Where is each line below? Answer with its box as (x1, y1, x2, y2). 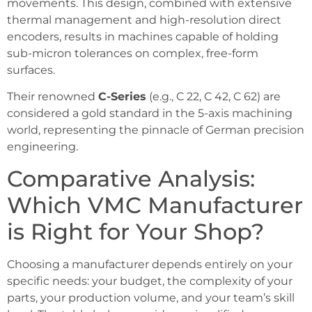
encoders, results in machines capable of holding (7, 29, 279, 43)
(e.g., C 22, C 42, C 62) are (146, 90, 281, 104)
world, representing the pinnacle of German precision (7, 123, 304, 137)
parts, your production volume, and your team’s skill (7, 290, 295, 304)
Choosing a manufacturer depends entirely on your (7, 257, 292, 271)
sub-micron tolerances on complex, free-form (7, 46, 258, 60)
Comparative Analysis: (7, 164, 255, 192)
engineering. (7, 140, 78, 154)
